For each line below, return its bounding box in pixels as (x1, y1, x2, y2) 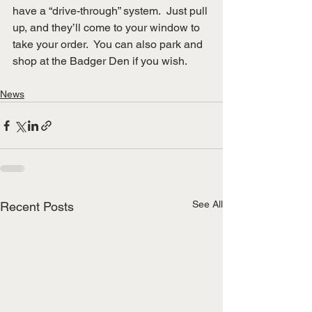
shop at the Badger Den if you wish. (13, 54, 187, 68)
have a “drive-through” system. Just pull (13, 4, 210, 17)
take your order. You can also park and (13, 38, 205, 51)
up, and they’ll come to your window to (13, 21, 203, 34)
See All (192, 198, 223, 210)
